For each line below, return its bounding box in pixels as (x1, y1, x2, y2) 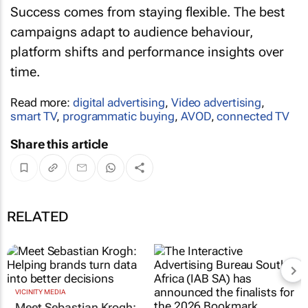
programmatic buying (63, 109, 175, 123)
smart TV (10, 109, 57, 123)
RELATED (7, 208, 69, 225)
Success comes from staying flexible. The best (10, 4, 285, 20)
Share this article (10, 137, 109, 151)
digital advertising (72, 96, 166, 109)
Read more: (10, 96, 73, 109)
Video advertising (170, 96, 262, 109)
